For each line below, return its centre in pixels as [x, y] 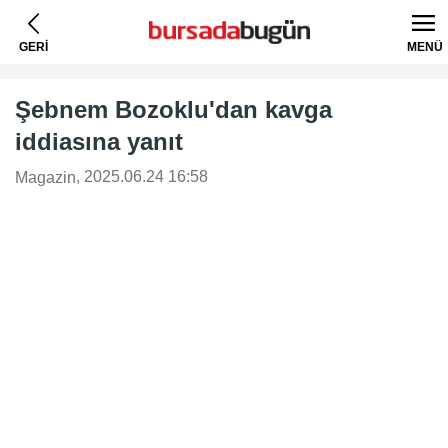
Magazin [45, 177]
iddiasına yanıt [99, 141]
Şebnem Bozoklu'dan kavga [173, 109]
